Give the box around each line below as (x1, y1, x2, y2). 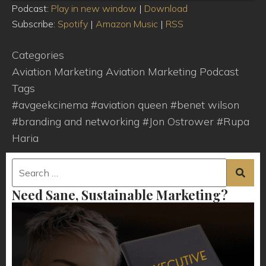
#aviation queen (91, 97, 170, 112)
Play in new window (51, 2, 137, 15)
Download (144, 2, 188, 15)
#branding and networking (12, 114, 142, 128)
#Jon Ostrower (142, 114, 217, 128)
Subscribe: (12, 18, 58, 30)
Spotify (58, 18, 88, 30)
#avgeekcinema (12, 97, 91, 112)
